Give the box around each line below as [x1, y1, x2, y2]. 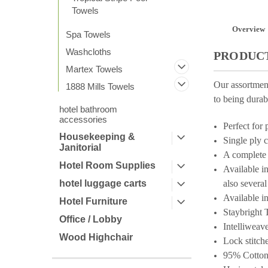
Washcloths [66, 47, 111, 57]
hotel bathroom [59, 104, 117, 114]
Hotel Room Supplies [59, 160, 156, 170]
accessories [59, 114, 107, 124]
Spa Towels [66, 29, 111, 39]
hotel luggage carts [59, 178, 147, 188]
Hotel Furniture [59, 196, 127, 206]
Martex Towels [66, 64, 123, 74]
